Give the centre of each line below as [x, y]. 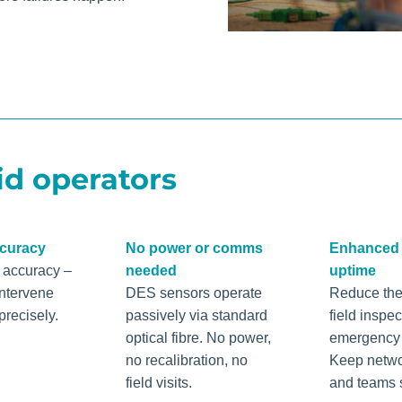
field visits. [159, 382]
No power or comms [195, 248]
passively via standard [197, 315]
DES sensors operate [194, 293]
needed [152, 270]
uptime [352, 270]
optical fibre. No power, [199, 337]
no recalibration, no [187, 360]
